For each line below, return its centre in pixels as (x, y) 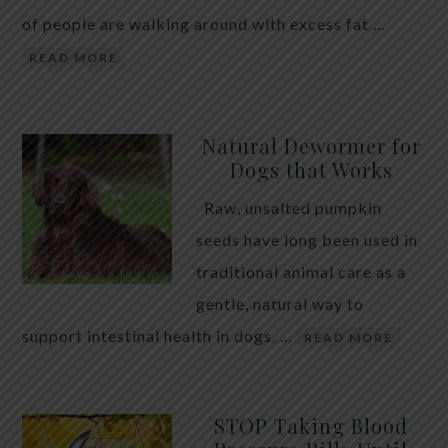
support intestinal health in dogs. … (160, 335)
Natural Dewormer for (311, 145)
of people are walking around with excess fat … (204, 23)
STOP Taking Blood (311, 425)
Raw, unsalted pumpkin (289, 207)
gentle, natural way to (280, 303)
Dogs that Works (311, 169)
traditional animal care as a (301, 271)
